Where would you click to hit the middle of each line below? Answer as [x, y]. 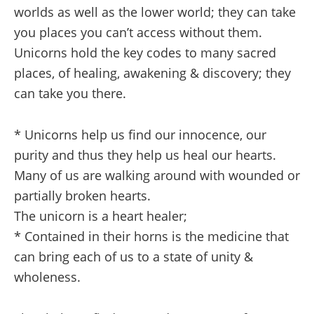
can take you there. [70, 93]
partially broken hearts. [82, 196]
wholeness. [47, 277]
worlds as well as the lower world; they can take [155, 12]
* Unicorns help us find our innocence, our [140, 135]
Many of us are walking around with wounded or [157, 175]
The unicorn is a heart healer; [101, 216]
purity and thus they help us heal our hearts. [145, 155]
